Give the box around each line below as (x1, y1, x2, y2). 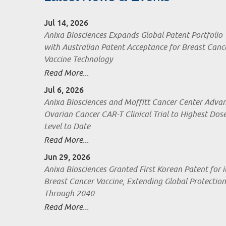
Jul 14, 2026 (44, 18, 88, 29)
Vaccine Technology (44, 54, 113, 65)
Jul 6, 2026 (44, 85, 84, 96)
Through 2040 (44, 189, 94, 199)
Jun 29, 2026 (44, 152, 90, 163)
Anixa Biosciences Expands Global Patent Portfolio (44, 30, 222, 41)
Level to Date (44, 122, 90, 132)
